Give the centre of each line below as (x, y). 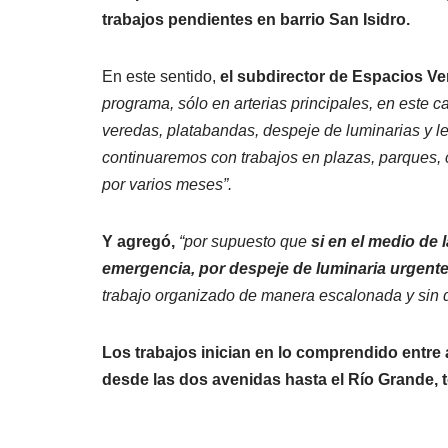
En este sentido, (161, 76)
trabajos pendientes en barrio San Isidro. (256, 19)
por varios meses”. (167, 184)
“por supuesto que (245, 241)
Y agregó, (140, 241)
